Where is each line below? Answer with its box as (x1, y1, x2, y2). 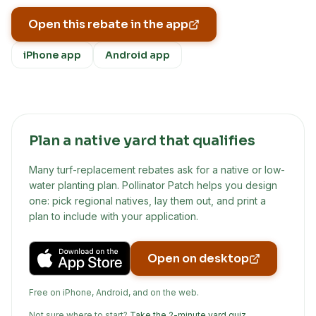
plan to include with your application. (29, 210, 198, 222)
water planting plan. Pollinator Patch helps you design (29, 179, 277, 191)
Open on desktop (147, 251, 249, 266)
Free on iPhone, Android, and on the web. (29, 287, 199, 298)
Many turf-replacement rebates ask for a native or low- (29, 164, 285, 176)
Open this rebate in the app (28, 17, 188, 32)
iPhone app (23, 49, 81, 61)
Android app (105, 49, 170, 61)
